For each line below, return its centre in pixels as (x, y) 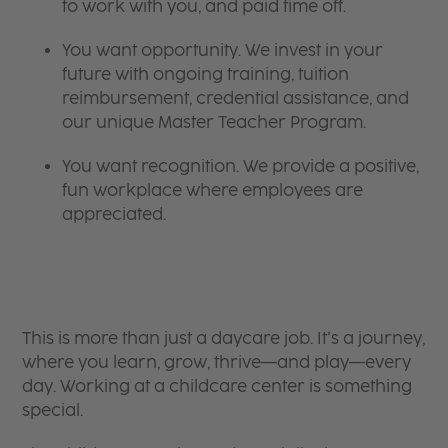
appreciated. (114, 214)
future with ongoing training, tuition (206, 74)
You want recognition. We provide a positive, (241, 166)
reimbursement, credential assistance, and (236, 98)
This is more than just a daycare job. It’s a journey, (224, 338)
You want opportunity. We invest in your (223, 50)
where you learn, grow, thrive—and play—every (217, 362)
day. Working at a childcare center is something (217, 386)
